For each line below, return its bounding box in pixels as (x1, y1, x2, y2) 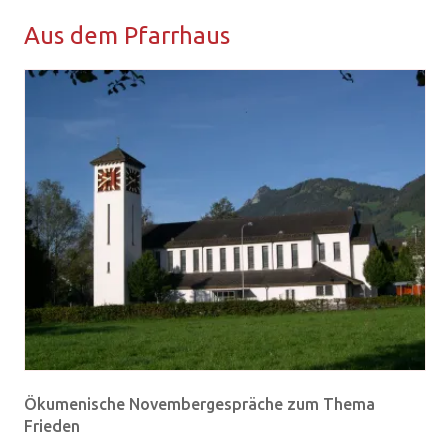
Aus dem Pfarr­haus (24, 22, 230, 49)
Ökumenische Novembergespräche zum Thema (24, 395, 375, 414)
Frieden (24, 417, 80, 436)
